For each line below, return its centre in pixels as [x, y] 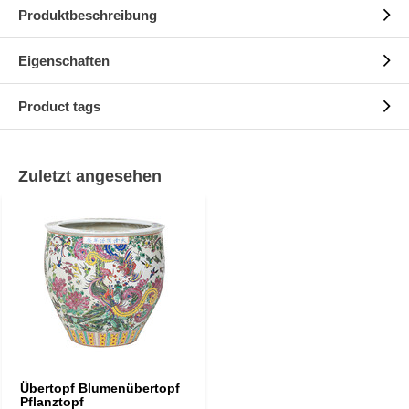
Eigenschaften [64, 61]
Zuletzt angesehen [90, 176]
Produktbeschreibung [88, 15]
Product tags [59, 106]
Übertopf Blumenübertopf [100, 388]
